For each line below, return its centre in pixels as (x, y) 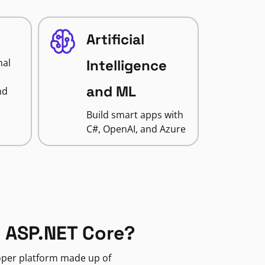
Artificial (115, 39)
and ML (111, 91)
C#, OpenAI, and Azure (136, 129)
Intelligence (126, 65)
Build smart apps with (135, 115)
